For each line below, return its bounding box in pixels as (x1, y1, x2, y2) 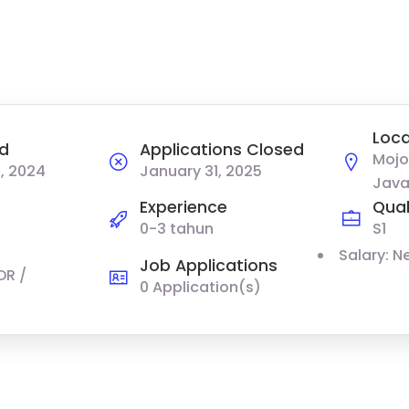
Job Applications (139, 254, 278, 277)
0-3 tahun (139, 218, 214, 240)
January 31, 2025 (139, 160, 262, 182)
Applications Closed (139, 138, 304, 161)
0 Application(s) (139, 276, 261, 298)
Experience (139, 196, 227, 219)
